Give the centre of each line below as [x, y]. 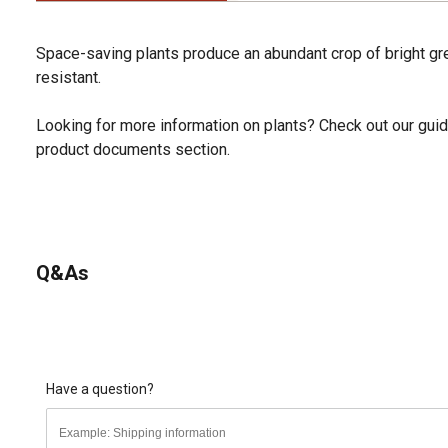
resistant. [68, 77]
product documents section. [133, 149]
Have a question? [100, 388]
